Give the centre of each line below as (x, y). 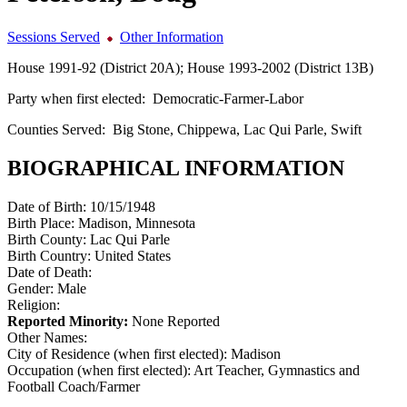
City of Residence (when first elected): (119, 353)
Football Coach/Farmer (74, 386)
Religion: (34, 304)
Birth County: (49, 239)
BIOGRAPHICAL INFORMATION (176, 168)
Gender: (32, 288)
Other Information (172, 36)
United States (133, 255)
